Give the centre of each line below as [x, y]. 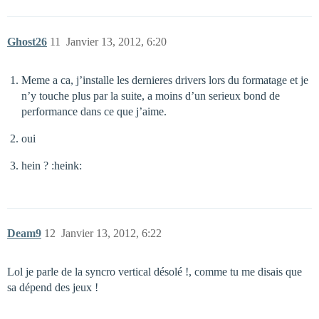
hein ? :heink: [52, 166]
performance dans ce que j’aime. [94, 112]
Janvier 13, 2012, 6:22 [111, 234]
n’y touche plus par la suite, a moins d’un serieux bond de [151, 96]
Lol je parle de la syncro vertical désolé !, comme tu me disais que [155, 272]
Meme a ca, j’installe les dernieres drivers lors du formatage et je [165, 80]
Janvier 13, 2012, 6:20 [116, 42]
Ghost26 [27, 42]
